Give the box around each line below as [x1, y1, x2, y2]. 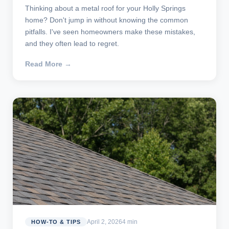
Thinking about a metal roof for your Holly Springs [25, 4, 186, 12]
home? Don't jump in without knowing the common [25, 15, 188, 24]
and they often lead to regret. [25, 39, 119, 48]
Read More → [25, 59, 72, 68]
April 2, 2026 [86, 218, 122, 226]
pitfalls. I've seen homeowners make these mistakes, [25, 27, 195, 36]
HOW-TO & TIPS [31, 219, 81, 225]
